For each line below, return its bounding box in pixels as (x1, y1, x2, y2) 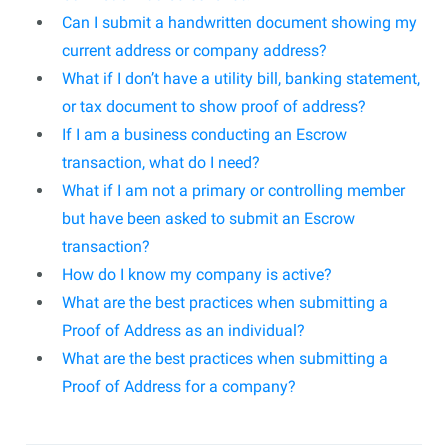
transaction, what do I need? (62, 153, 260, 172)
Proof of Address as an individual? (62, 321, 305, 340)
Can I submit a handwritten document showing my (62, 13, 417, 32)
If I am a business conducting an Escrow (62, 125, 347, 144)
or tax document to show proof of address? (62, 97, 366, 116)
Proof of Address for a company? (62, 377, 296, 396)
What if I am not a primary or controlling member (62, 181, 405, 200)
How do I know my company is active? (62, 265, 332, 284)
